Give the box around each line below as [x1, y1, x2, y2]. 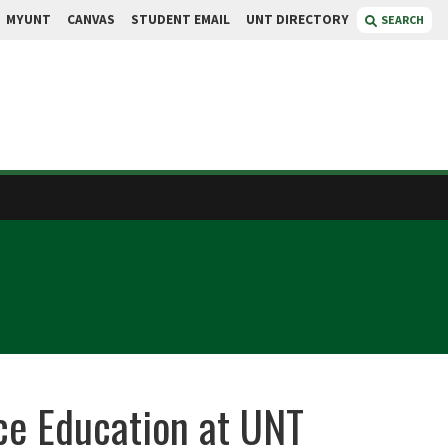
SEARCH [381, 12, 424, 27]
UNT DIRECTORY [246, 11, 349, 28]
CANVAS [67, 11, 115, 28]
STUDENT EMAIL [131, 11, 230, 28]
